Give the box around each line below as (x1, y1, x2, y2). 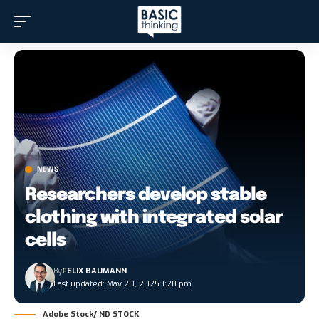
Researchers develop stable (25, 186, 266, 205)
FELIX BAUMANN (62, 266, 127, 277)
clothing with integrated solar (25, 209, 283, 228)
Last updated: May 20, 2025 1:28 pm (53, 278, 192, 290)
